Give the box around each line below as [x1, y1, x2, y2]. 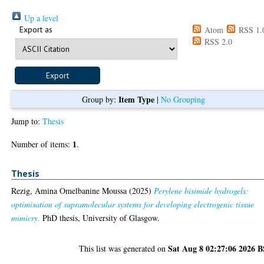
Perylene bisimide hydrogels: [154, 185, 249, 197]
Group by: [81, 93, 118, 105]
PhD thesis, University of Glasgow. [40, 212, 160, 224]
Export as [19, 24, 53, 35]
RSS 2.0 [202, 35, 233, 47]
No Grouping [160, 93, 205, 105]
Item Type [118, 93, 154, 105]
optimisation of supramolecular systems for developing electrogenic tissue [11, 199, 255, 210]
